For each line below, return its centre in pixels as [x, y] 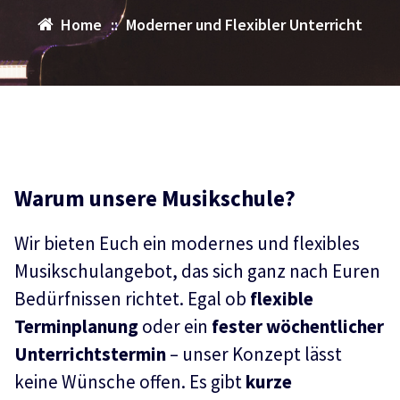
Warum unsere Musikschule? [155, 198]
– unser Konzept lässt [256, 354]
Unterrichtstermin [92, 354]
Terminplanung [76, 326]
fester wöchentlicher [298, 326]
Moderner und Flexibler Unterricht [245, 25]
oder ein [175, 326]
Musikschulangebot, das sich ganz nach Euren [197, 271]
